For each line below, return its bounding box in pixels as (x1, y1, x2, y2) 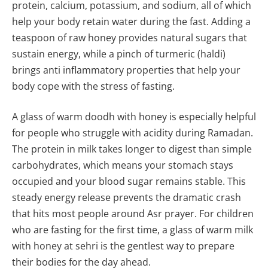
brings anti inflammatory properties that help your (12, 63, 240, 77)
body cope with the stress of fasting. (12, 79, 175, 93)
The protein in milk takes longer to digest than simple (12, 142, 252, 156)
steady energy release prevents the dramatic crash (12, 191, 241, 205)
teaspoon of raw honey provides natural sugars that (12, 31, 247, 44)
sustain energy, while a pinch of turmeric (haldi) (12, 47, 226, 60)
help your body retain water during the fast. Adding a (12, 14, 251, 28)
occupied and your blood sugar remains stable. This (12, 175, 246, 188)
